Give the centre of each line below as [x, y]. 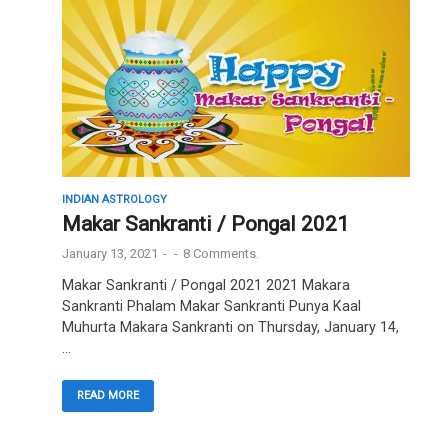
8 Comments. [221, 254]
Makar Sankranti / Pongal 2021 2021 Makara [206, 286]
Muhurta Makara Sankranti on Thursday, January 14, [230, 328]
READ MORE [108, 395]
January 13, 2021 [110, 254]
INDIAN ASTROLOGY [114, 200]
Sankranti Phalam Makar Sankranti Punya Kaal [211, 307]
